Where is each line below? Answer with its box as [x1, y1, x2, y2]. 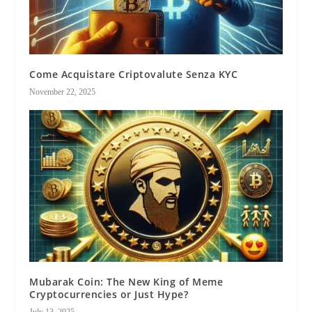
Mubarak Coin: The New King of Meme [29, 274, 224, 288]
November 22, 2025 [29, 86, 96, 97]
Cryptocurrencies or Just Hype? [29, 287, 189, 301]
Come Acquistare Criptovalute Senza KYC [29, 67, 238, 81]
